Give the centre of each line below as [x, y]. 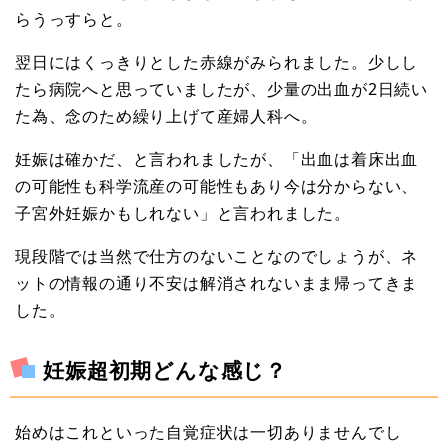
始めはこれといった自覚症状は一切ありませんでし [208, 431]
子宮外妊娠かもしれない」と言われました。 [183, 212]
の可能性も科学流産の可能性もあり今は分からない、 [217, 185]
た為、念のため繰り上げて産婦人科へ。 [166, 115]
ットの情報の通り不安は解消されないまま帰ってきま [217, 282]
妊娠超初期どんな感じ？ [165, 369]
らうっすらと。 [74, 18]
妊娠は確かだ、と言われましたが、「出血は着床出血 [217, 158]
